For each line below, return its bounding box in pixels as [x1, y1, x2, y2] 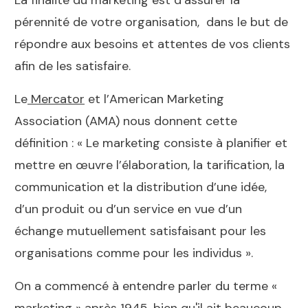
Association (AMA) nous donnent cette [14, 112, 237, 129]
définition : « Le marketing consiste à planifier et [14, 134, 287, 151]
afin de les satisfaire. [14, 57, 134, 74]
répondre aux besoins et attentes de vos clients [14, 35, 290, 52]
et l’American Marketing [85, 90, 224, 107]
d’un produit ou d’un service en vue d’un [14, 200, 242, 217]
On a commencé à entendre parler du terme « [14, 277, 277, 294]
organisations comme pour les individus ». [14, 244, 253, 261]
